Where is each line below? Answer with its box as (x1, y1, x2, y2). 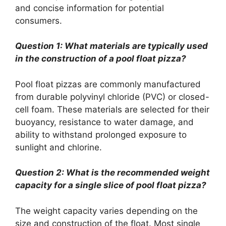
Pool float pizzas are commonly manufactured (15, 79, 201, 89)
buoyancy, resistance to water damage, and (15, 117, 194, 127)
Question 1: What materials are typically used (15, 41, 208, 51)
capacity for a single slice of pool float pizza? (15, 180, 206, 190)
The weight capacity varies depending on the (15, 205, 198, 216)
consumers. (15, 15, 62, 26)
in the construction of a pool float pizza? (15, 53, 186, 64)
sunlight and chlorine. (15, 142, 102, 152)
